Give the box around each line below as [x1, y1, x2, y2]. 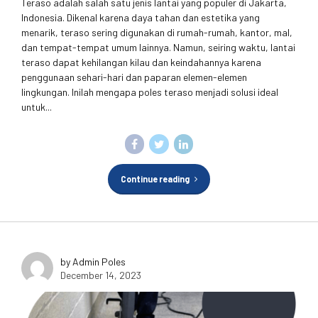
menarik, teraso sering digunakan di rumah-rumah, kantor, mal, [21, 26, 292, 39]
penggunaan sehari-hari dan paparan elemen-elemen [21, 71, 247, 84]
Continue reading [120, 173, 190, 184]
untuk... [21, 101, 52, 114]
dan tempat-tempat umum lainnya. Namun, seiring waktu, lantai [21, 41, 295, 54]
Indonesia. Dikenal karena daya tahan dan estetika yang [21, 11, 260, 24]
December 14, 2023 [60, 268, 141, 281]
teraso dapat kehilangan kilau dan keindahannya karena [21, 56, 261, 69]
